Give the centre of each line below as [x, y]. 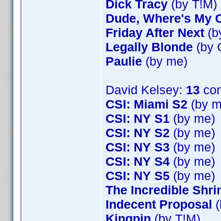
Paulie [124, 61]
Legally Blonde [149, 47]
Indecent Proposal [159, 204]
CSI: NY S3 [138, 147]
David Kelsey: [146, 90]
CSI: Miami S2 [147, 104]
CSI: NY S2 [138, 133]
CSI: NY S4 [138, 161]
